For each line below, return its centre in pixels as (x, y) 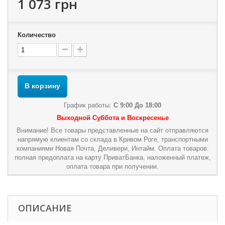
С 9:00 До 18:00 (137, 105)
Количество (37, 35)
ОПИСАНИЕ (45, 208)
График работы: (89, 105)
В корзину (42, 86)
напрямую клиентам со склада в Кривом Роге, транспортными (113, 139)
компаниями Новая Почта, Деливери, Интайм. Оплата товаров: (113, 148)
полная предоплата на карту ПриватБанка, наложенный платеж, (113, 157)
